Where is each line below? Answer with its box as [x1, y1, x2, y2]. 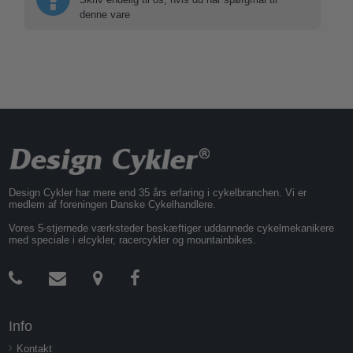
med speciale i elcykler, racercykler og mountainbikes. [9, 234, 257, 246]
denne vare [80, 9, 131, 20]
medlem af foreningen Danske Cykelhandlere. [9, 199, 217, 210]
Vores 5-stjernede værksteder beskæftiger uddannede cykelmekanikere [9, 222, 335, 234]
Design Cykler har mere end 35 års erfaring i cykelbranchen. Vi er [9, 187, 307, 199]
